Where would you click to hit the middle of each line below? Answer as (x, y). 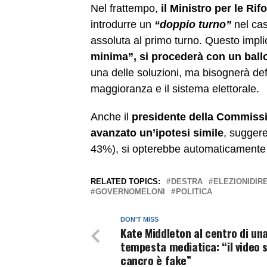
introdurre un (122, 25)
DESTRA (187, 182)
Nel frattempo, (126, 9)
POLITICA (194, 192)
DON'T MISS (139, 220)
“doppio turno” (193, 25)
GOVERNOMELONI (130, 192)
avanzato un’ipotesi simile (157, 133)
